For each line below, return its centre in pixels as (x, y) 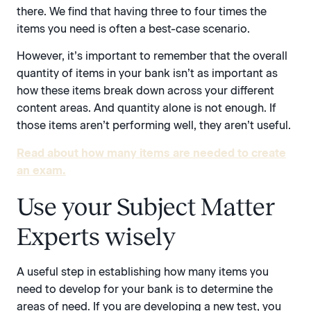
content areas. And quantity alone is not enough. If (146, 108)
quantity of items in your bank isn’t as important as (147, 74)
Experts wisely (96, 236)
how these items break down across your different (145, 91)
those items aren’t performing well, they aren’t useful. (154, 126)
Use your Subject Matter (146, 207)
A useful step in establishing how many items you (143, 271)
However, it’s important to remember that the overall (152, 56)
